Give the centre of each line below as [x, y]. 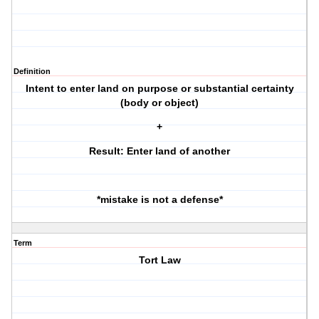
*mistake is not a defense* [159, 200]
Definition [32, 72]
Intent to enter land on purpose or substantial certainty [159, 89]
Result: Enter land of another [160, 151]
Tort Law [159, 260]
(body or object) [160, 103]
